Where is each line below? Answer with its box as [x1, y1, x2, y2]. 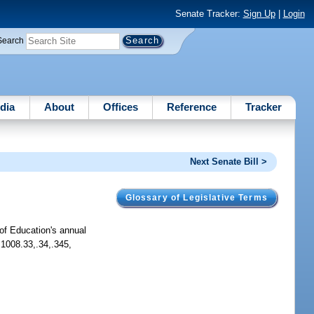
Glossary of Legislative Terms [125, 193, 268, 202]
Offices [102, 100, 138, 113]
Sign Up [243, 8, 275, 20]
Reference [167, 100, 217, 113]
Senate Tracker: [175, 8, 243, 20]
